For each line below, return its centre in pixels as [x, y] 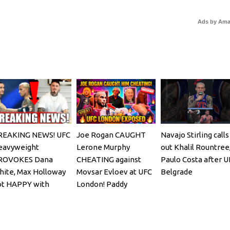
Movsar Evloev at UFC [114, 171]
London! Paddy [102, 184]
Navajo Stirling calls [195, 135]
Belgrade [176, 171]
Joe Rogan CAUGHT [111, 135]
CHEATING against [109, 159]
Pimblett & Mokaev [110, 196]
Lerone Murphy [103, 147]
